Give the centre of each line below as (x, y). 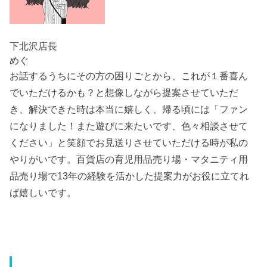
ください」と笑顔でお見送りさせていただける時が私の (129, 143)
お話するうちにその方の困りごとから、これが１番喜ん (129, 76)
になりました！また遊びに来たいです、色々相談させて (129, 126)
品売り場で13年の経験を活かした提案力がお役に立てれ (130, 176)
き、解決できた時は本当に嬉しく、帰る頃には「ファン (129, 109)
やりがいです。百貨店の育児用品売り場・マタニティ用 (129, 159)
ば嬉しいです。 (43, 193)
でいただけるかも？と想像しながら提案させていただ (124, 93)
